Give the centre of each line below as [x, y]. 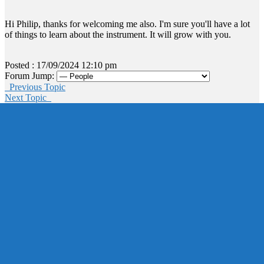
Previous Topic [35, 87]
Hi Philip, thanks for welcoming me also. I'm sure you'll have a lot [127, 24]
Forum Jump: [29, 75]
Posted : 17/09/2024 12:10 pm [61, 65]
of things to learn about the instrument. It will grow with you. [118, 34]
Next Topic [28, 97]
